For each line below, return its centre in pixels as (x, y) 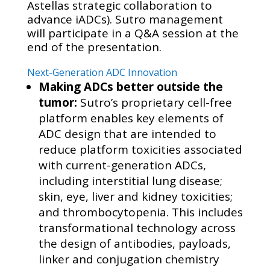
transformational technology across (137, 228)
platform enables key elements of (131, 118)
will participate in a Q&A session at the (133, 33)
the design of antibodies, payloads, (134, 243)
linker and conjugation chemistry (129, 259)
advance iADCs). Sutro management (125, 19)
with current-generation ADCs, (122, 165)
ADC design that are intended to (127, 134)
